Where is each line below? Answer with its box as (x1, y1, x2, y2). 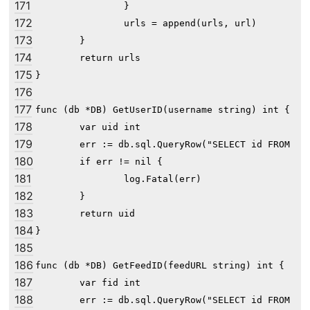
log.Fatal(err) (35, 174, 124, 185)
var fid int (35, 277, 80, 289)
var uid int (35, 122, 80, 133)
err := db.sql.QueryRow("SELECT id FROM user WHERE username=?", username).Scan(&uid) (35, 139, 80, 150)
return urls (35, 53, 80, 64)
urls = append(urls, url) (35, 18, 124, 29)
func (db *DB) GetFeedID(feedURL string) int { (35, 260, 284, 271)
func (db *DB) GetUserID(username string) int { (35, 104, 290, 116)
